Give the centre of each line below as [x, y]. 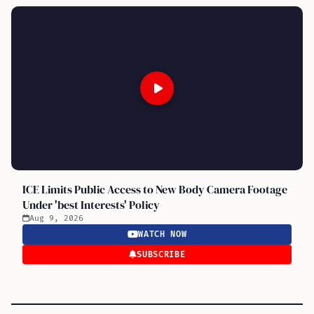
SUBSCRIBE [161, 254]
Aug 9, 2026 [56, 219]
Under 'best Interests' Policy [91, 205]
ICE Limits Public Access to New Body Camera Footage [155, 190]
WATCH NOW [163, 235]
